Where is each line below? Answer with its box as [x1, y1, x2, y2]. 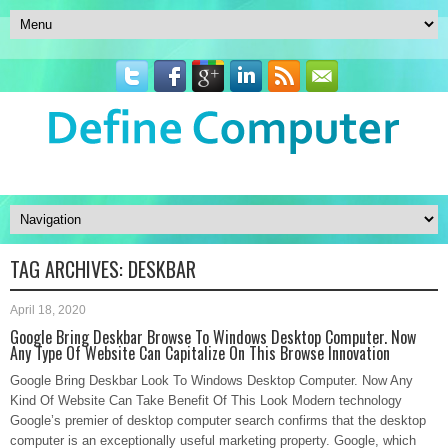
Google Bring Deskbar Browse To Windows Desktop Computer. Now [10, 325, 416, 349]
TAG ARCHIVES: [10, 254, 128, 284]
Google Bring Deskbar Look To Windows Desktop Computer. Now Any [10, 373, 413, 388]
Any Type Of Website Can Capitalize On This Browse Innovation [10, 341, 390, 365]
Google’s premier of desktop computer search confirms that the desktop [10, 413, 426, 428]
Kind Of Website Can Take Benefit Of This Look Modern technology [10, 393, 402, 408]
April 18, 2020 [10, 303, 86, 317]
